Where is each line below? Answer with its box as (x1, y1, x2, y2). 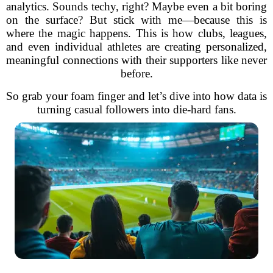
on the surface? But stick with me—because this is (6, 13, 267, 26)
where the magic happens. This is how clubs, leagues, (6, 27, 267, 40)
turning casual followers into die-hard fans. (37, 103, 236, 116)
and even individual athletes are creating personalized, (6, 40, 267, 53)
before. (120, 67, 153, 80)
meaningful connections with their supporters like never (6, 54, 267, 66)
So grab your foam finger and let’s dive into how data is (6, 90, 267, 102)
